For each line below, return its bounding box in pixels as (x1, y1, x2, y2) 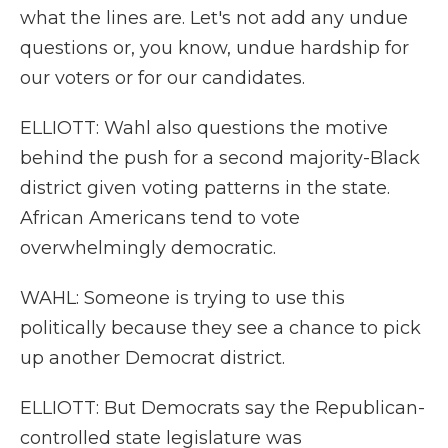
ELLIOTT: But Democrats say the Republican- (20, 397, 425, 419)
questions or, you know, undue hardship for (20, 37, 409, 59)
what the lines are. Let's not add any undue (20, 7, 408, 29)
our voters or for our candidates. (20, 67, 305, 89)
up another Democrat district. (20, 347, 285, 369)
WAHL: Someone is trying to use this (20, 287, 345, 309)
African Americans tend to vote (20, 207, 300, 229)
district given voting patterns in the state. (20, 177, 390, 199)
